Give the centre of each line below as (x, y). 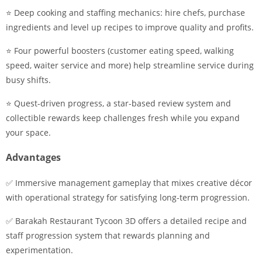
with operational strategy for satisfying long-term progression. (128, 197)
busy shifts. (28, 80)
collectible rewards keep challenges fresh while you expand (123, 118)
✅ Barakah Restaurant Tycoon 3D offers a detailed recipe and (126, 221)
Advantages (33, 157)
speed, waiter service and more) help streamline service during (130, 65)
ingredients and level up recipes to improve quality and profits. (130, 27)
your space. (28, 132)
